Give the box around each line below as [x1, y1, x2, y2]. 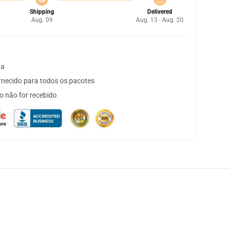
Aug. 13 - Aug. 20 [136, 16, 184, 24]
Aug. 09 [31, 16, 53, 24]
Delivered [147, 8, 172, 15]
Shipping [29, 8, 54, 15]
